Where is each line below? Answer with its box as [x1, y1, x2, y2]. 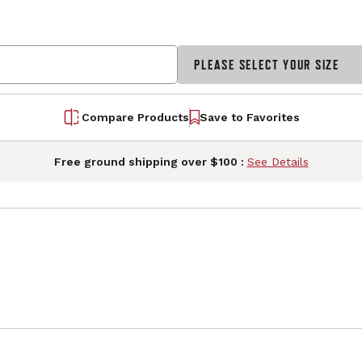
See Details [246, 154, 309, 168]
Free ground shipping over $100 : [53, 154, 247, 168]
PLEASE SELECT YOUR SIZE [194, 57, 339, 72]
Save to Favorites [200, 110, 300, 124]
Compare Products [82, 110, 189, 124]
